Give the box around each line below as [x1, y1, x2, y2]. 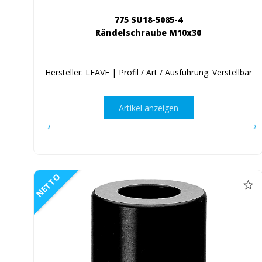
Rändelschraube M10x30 [95, 27, 202, 39]
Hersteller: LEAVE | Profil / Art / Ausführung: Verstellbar [44, 67, 252, 78]
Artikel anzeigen [118, 102, 178, 113]
